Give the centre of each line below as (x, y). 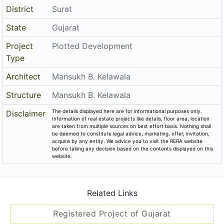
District (20, 9)
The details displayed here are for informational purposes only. (127, 111)
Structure (24, 95)
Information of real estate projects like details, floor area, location (131, 118)
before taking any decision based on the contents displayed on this (133, 148)
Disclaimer (26, 113)
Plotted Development (92, 46)
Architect (23, 76)
